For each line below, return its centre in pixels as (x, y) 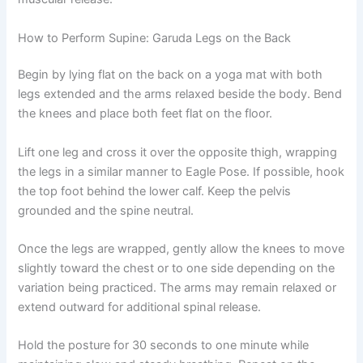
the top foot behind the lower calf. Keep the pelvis (155, 191)
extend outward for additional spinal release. (140, 307)
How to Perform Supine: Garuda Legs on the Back (155, 38)
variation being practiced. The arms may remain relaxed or (177, 288)
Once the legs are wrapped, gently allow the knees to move (181, 249)
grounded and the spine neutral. (106, 210)
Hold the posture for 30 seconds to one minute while (164, 346)
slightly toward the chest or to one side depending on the (177, 269)
